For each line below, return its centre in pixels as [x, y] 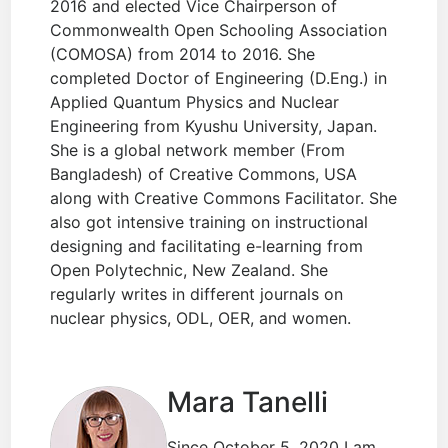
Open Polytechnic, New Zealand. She [189, 270]
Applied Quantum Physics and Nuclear [195, 102]
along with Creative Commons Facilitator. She [224, 198]
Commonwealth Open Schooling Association [219, 30]
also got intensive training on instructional [209, 222]
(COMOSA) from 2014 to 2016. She [183, 54]
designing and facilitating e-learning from [207, 246]
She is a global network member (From [198, 150]
